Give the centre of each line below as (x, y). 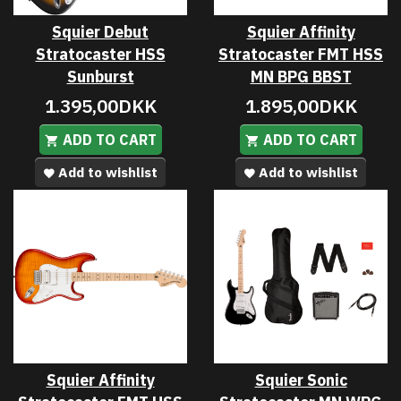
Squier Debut (100, 31)
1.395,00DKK (100, 106)
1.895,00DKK (301, 106)
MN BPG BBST (301, 76)
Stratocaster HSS (100, 54)
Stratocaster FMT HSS (301, 54)
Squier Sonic (301, 380)
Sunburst (100, 76)
